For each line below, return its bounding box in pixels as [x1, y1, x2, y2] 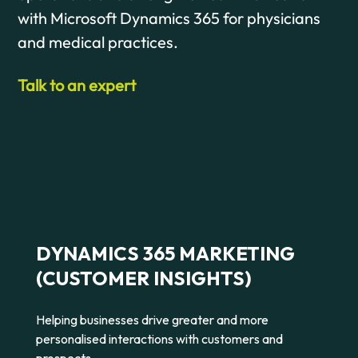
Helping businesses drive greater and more [35, 312, 268, 328]
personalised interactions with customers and [35, 331, 283, 347]
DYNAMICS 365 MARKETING [35, 241, 295, 265]
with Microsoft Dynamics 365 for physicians [18, 8, 321, 28]
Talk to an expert [18, 75, 137, 95]
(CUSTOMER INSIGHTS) [35, 266, 252, 290]
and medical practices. [18, 32, 179, 52]
